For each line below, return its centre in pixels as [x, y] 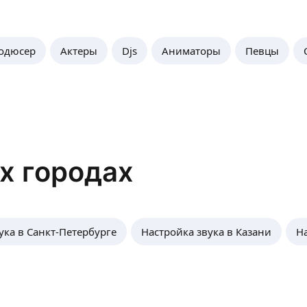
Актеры [79, 51]
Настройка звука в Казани [206, 232]
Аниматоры [191, 51]
